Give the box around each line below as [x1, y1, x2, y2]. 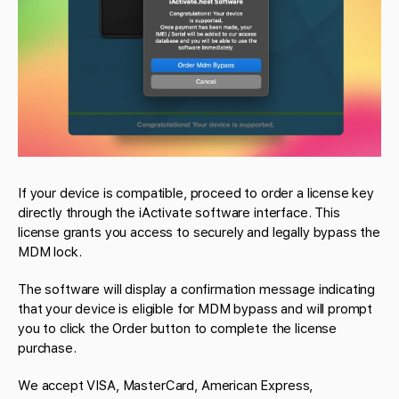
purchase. [18, 339, 77, 356]
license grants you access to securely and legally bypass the [18, 224, 381, 240]
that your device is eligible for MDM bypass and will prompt [18, 300, 373, 317]
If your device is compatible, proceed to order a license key [18, 184, 375, 201]
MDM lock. [18, 243, 82, 260]
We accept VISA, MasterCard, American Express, [18, 377, 313, 394]
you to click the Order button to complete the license [18, 320, 338, 337]
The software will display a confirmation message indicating [18, 281, 376, 297]
